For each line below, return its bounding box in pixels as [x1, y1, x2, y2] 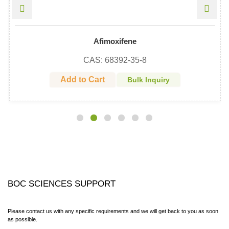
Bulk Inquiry [127, 75, 170, 84]
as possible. [8, 216, 37, 222]
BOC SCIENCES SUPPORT [8, 178, 116, 189]
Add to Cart [60, 75, 105, 84]
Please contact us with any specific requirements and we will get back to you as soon [8, 208, 218, 214]
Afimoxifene [93, 37, 136, 45]
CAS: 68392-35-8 [83, 55, 147, 64]
